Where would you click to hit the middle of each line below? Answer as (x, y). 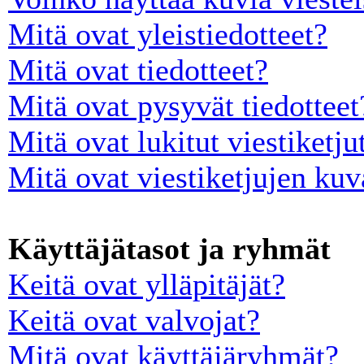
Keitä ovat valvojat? (134, 320)
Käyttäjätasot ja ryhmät (169, 248)
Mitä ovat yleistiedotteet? (168, 34)
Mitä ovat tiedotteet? (138, 69)
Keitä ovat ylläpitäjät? (147, 284)
